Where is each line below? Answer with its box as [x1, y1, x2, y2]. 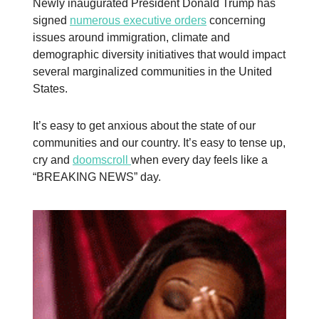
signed [33, 14, 70, 26]
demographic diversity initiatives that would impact [33, 48, 286, 61]
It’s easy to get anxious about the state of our [33, 119, 256, 132]
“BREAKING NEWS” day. [33, 170, 161, 183]
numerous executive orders [70, 14, 206, 26]
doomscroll [73, 153, 131, 166]
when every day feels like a [131, 153, 268, 166]
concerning [206, 14, 266, 26]
